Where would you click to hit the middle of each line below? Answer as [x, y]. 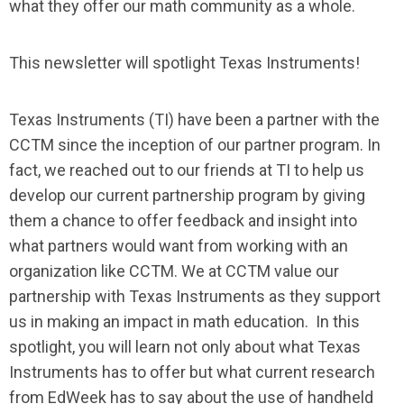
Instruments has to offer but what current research [192, 372]
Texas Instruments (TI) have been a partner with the [194, 120]
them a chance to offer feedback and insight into [183, 221]
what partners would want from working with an [179, 246]
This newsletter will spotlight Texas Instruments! [186, 63]
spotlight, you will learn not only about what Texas [185, 347]
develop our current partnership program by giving [187, 196]
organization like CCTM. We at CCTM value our [174, 271]
